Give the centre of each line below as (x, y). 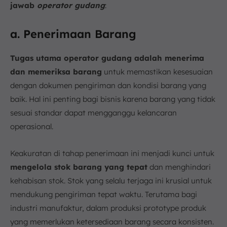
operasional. (32, 126)
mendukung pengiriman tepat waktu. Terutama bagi (104, 194)
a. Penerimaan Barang (73, 34)
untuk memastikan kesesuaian (157, 72)
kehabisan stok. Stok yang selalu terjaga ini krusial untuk (111, 181)
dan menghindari (179, 167)
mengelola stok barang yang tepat (79, 167)
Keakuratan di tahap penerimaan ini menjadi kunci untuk (112, 153)
